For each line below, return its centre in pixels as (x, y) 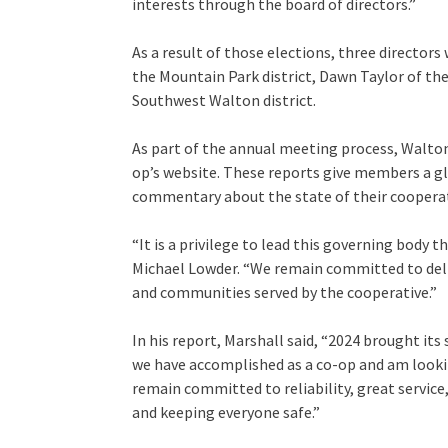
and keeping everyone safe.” (226, 412)
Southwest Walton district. (224, 100)
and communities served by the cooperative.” (284, 292)
